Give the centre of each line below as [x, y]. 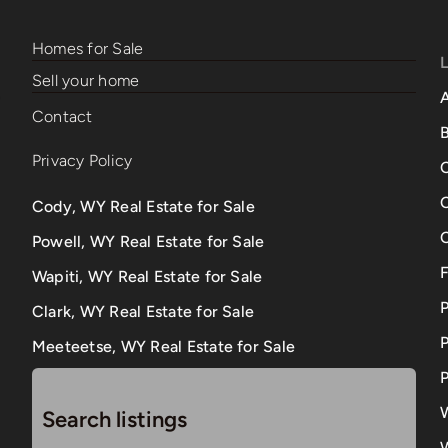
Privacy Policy [82, 161]
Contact [62, 117]
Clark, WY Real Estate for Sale [143, 312]
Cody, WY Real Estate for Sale [143, 207]
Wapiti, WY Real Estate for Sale [147, 277]
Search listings [114, 420]
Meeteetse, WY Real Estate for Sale [163, 347]
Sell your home [85, 81]
